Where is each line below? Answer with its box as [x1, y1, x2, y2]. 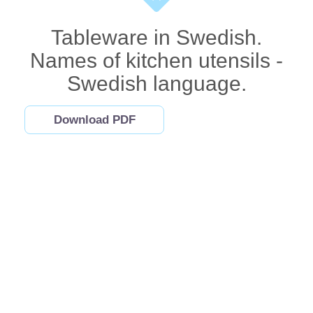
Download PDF [53, 113, 136, 127]
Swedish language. [66, 72, 247, 96]
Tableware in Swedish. [51, 26, 262, 50]
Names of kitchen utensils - [30, 49, 283, 73]
